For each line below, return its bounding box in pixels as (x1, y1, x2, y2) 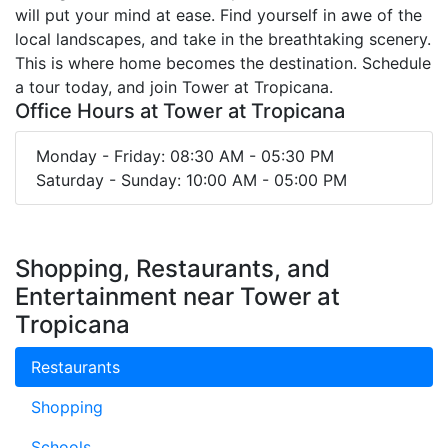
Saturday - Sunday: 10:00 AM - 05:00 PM (36, 169, 347, 190)
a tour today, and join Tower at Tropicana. (15, 76, 338, 97)
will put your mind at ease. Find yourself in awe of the (15, 4, 422, 25)
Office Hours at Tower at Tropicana (15, 98, 345, 123)
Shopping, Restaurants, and (15, 253, 330, 283)
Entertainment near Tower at (15, 281, 340, 311)
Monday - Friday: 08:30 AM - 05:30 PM (36, 145, 334, 166)
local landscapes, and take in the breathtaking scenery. (15, 28, 431, 49)
